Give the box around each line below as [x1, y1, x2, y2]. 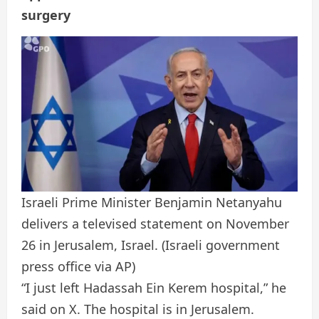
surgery [21, 6, 70, 24]
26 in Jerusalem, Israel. [21, 236, 162, 254]
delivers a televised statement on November [21, 215, 289, 233]
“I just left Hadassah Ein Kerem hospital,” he [21, 279, 286, 297]
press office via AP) [21, 258, 135, 276]
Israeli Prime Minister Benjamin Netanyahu [21, 194, 282, 211]
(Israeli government [162, 236, 280, 254]
